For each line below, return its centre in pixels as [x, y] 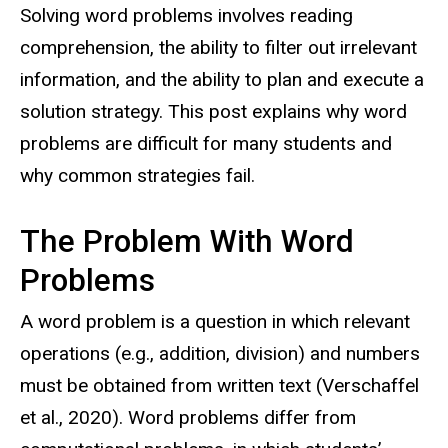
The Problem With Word [187, 242]
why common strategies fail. [140, 176]
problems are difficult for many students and [206, 144]
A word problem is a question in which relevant [215, 321]
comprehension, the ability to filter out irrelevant [218, 48]
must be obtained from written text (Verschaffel [219, 385]
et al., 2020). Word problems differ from [188, 417]
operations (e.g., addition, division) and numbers [220, 353]
